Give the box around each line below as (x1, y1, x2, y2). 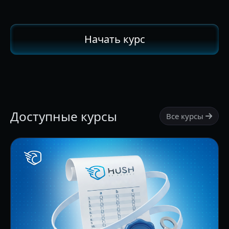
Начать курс (84, 32, 145, 46)
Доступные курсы (10, 107, 117, 125)
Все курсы (166, 111, 205, 121)
